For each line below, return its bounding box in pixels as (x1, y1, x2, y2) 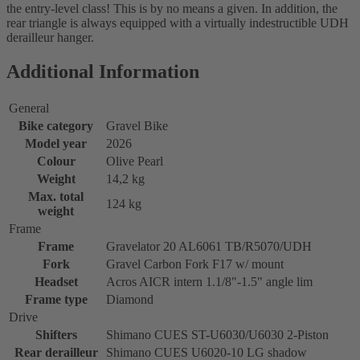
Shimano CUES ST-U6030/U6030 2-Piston (106, 327, 329, 342)
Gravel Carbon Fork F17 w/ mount (106, 256, 284, 271)
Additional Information (6, 60, 199, 82)
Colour (36, 153, 76, 168)
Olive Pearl (106, 153, 163, 168)
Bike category (18, 118, 93, 133)
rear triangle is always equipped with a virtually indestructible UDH (6, 15, 349, 30)
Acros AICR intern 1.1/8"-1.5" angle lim (106, 274, 313, 288)
